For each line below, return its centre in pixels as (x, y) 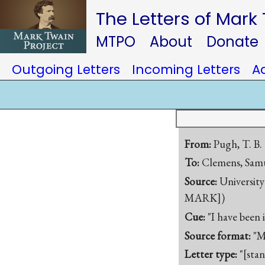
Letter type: (212, 254)
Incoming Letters (186, 70)
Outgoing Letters (66, 70)
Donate (232, 42)
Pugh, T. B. (238, 144)
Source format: (219, 235)
